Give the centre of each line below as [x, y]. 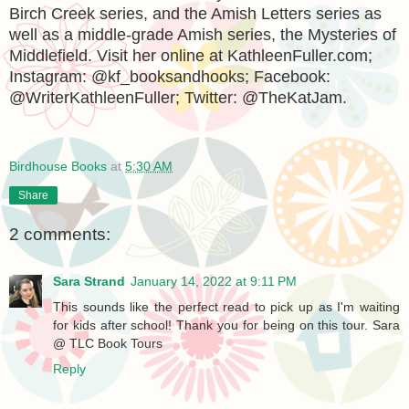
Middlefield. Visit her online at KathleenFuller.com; [191, 56]
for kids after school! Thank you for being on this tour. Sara [226, 325]
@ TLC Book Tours [108, 344]
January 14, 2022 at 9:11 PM [214, 282]
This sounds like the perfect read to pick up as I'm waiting [226, 307]
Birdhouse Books [58, 166]
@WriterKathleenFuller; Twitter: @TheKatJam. [178, 98]
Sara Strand [89, 282]
